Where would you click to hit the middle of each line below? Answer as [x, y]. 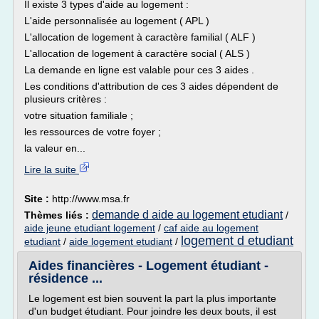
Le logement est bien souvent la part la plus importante [152, 298]
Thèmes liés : [58, 215]
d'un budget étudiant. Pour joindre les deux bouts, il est [152, 311]
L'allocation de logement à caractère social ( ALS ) [137, 53]
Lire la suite [52, 169]
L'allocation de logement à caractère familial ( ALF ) [140, 37]
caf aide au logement [211, 228]
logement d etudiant [237, 241]
